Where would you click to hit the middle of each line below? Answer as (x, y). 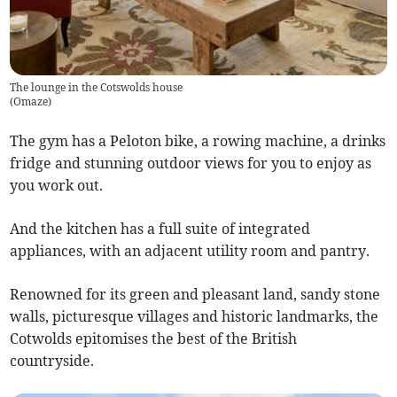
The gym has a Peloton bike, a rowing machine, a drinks (198, 140)
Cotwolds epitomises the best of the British (154, 338)
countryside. (54, 360)
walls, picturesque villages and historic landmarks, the (195, 316)
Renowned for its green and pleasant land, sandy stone (195, 294)
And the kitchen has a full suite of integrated (160, 228)
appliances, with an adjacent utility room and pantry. (190, 250)
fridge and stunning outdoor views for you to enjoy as (191, 163)
